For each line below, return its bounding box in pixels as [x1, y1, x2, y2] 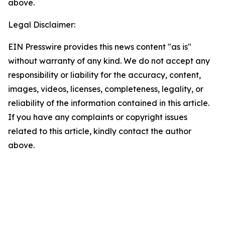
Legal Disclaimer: [8, 20, 75, 30]
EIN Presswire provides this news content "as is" [8, 42, 191, 52]
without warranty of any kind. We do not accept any [8, 56, 210, 66]
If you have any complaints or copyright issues [8, 112, 187, 122]
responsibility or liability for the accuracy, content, [8, 70, 201, 80]
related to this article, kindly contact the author [8, 126, 191, 136]
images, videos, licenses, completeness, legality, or [8, 84, 203, 94]
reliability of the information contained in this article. [8, 98, 209, 108]
